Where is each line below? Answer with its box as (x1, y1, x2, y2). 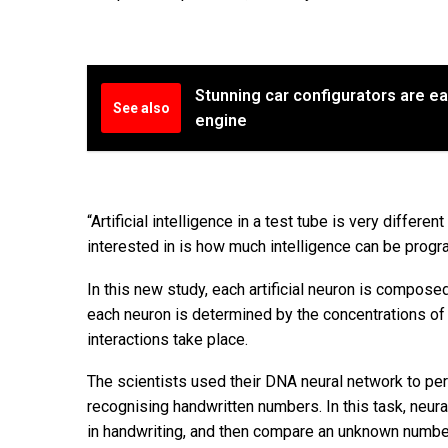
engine (195, 110, 247, 130)
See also (112, 99, 170, 116)
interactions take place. (87, 329, 248, 349)
